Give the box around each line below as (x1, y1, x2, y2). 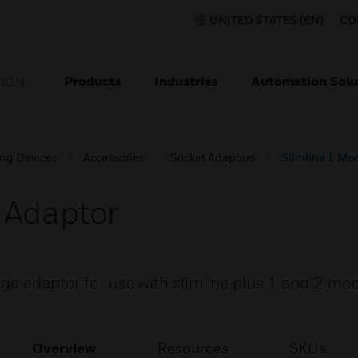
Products (64, 73, 121, 89)
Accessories (83, 150, 145, 164)
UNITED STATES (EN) (209, 13, 324, 26)
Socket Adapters (170, 150, 256, 164)
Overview (32, 340, 97, 356)
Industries (154, 73, 218, 89)
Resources (157, 340, 229, 356)
